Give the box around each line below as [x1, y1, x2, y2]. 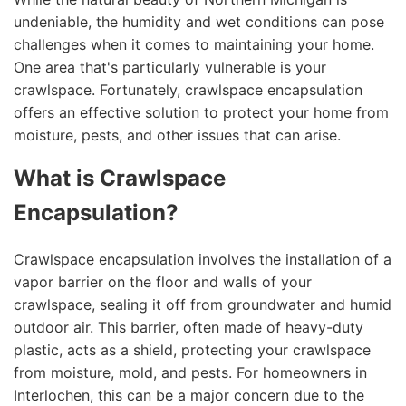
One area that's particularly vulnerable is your [14, 57, 326, 76]
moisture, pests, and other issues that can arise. [14, 125, 341, 144]
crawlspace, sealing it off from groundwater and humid [14, 295, 391, 314]
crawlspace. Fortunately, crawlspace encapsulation [14, 80, 362, 99]
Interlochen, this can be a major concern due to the [14, 385, 364, 404]
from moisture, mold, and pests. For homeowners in [14, 362, 367, 382]
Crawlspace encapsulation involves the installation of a [14, 249, 391, 268]
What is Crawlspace [14, 164, 226, 191]
